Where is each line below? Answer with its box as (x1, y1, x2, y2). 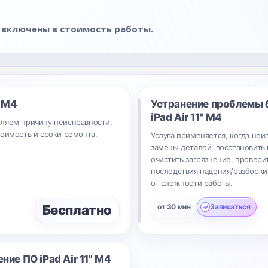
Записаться (210, 202, 251, 211)
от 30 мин (157, 202, 191, 211)
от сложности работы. (151, 178, 233, 188)
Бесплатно (42, 202, 112, 218)
